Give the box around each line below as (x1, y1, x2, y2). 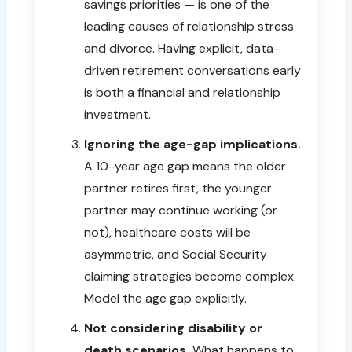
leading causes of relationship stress (83, 17, 294, 35)
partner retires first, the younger (83, 179, 272, 196)
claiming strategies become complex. (83, 267, 296, 284)
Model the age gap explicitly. (83, 289, 247, 306)
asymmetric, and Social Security (83, 245, 267, 262)
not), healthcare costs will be (83, 223, 251, 240)
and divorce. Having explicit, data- (83, 39, 280, 57)
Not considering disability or (83, 319, 262, 336)
